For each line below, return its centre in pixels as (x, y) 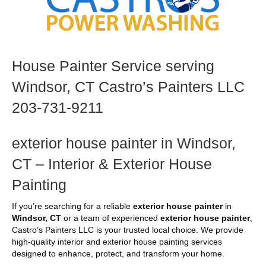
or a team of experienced (111, 218)
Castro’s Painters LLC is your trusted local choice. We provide (128, 229)
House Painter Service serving (113, 66)
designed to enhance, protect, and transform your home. (118, 253)
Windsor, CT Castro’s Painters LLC (128, 86)
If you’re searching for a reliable (72, 206)
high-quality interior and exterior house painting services (117, 241)
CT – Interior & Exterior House (112, 164)
